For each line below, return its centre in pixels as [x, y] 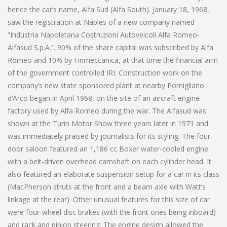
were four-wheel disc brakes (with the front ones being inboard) [112, 212]
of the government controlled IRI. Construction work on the [105, 72]
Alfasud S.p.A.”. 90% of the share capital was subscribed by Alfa [110, 47]
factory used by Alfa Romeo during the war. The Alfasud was [107, 110]
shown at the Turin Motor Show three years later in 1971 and [108, 123]
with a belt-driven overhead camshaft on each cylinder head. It [109, 161]
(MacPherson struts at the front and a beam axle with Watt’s [107, 186]
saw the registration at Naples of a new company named [101, 22]
